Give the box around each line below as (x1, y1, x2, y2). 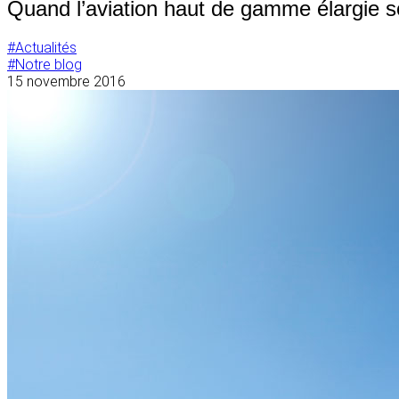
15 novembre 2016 (7, 72, 126, 90)
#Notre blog (7, 55, 82, 73)
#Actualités (7, 38, 77, 56)
